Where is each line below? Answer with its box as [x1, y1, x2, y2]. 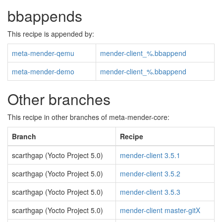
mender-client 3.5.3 [120, 187, 180, 197]
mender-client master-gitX [120, 205, 200, 215]
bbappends [7, 5, 82, 26]
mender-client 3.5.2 [120, 168, 180, 178]
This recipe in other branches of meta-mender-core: [7, 112, 169, 122]
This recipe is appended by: [7, 29, 94, 39]
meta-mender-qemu [12, 48, 74, 58]
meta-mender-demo [12, 66, 74, 76]
